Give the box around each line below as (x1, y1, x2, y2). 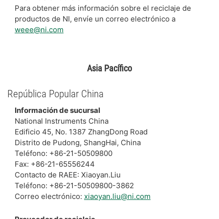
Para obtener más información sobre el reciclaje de (15, 3, 191, 13)
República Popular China (7, 88, 104, 100)
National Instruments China (15, 116, 109, 126)
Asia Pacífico (87, 63, 132, 73)
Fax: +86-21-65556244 (15, 159, 95, 169)
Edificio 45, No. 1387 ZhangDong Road (15, 127, 148, 136)
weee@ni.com (15, 25, 64, 34)
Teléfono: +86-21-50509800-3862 (15, 180, 134, 190)
